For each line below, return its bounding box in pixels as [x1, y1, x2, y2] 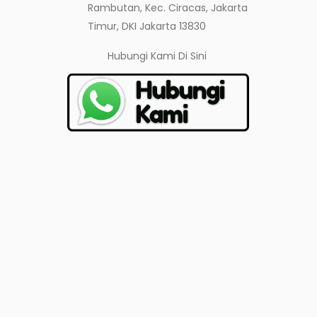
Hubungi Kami [108, 49, 179, 63]
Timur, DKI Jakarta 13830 [87, 19, 206, 33]
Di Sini [178, 49, 207, 63]
